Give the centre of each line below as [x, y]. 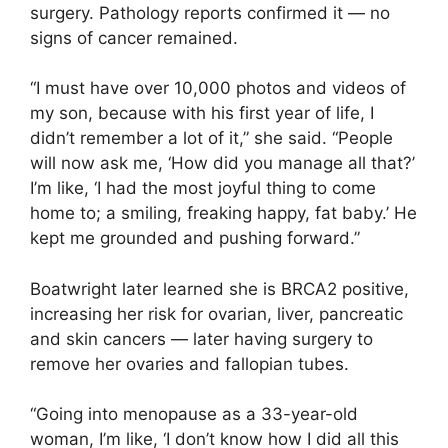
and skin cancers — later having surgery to [201, 338]
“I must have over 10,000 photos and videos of [218, 88]
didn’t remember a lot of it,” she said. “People [211, 138]
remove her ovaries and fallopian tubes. [189, 363]
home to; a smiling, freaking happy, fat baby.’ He [223, 213]
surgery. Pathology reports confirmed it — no [210, 12]
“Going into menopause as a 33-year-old [194, 414]
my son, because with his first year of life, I [202, 113]
